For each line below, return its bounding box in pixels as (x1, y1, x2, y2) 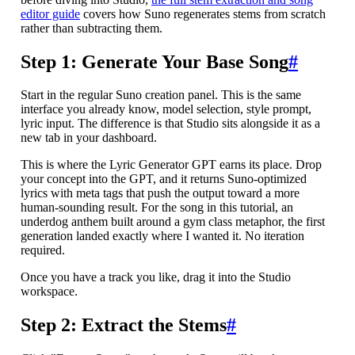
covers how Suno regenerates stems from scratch (79, 6, 326, 21)
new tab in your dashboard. (20, 131, 157, 145)
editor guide (20, 6, 80, 21)
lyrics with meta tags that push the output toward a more (20, 186, 300, 200)
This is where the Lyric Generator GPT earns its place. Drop (20, 158, 322, 172)
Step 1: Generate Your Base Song (20, 51, 288, 72)
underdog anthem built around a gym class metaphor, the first (20, 215, 325, 229)
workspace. (20, 284, 78, 299)
